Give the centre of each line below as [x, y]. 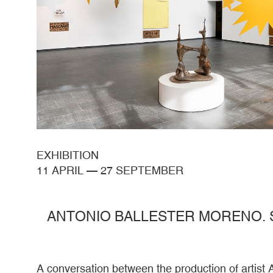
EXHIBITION [68, 155]
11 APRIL [60, 170]
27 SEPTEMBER [142, 170]
